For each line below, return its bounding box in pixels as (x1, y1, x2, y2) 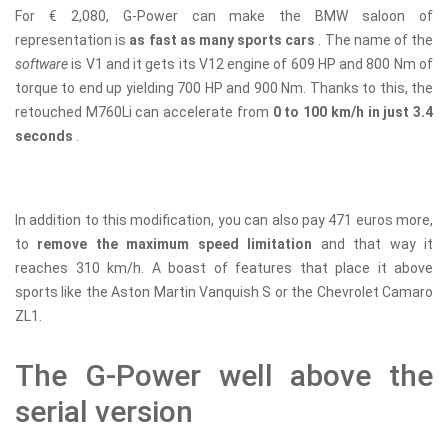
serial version (15, 394, 193, 430)
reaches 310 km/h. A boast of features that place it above (15, 260, 433, 277)
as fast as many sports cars (129, 32, 319, 49)
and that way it (320, 236, 434, 253)
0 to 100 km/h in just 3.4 (272, 104, 434, 121)
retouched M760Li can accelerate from (15, 104, 273, 121)
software (15, 56, 72, 73)
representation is (15, 32, 130, 49)
